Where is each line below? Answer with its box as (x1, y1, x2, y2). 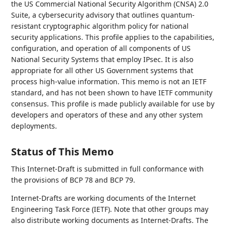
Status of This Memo (11, 145, 114, 158)
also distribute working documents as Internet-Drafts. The (11, 215, 209, 225)
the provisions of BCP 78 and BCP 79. (11, 175, 136, 185)
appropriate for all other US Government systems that (11, 66, 194, 75)
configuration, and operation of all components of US (11, 43, 191, 53)
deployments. (11, 121, 58, 131)
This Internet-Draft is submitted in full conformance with (11, 164, 204, 174)
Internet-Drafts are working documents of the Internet (11, 193, 196, 203)
